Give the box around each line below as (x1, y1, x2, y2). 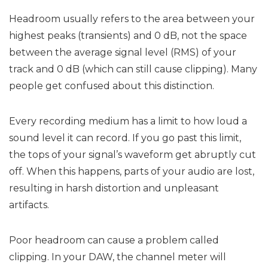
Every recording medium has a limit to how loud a (9, 115, 247, 127)
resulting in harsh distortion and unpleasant (9, 182, 219, 194)
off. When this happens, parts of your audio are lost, (9, 166, 254, 177)
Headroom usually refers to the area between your (9, 13, 255, 25)
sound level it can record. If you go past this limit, (9, 132, 241, 144)
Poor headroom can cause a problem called (9, 234, 219, 246)
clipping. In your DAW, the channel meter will (9, 251, 226, 263)
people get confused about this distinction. (9, 80, 214, 92)
